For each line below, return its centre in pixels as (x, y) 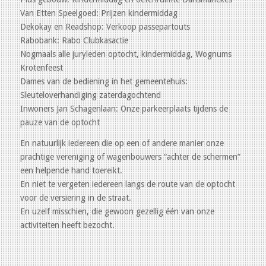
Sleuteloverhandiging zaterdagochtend (90, 95)
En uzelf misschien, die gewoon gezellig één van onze (117, 211)
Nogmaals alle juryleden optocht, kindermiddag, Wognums (126, 54)
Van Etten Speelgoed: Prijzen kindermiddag (99, 13)
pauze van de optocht (60, 122)
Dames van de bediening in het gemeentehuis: (104, 81)
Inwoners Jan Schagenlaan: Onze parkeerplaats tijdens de (124, 108)
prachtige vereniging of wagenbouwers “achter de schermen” (130, 156)
